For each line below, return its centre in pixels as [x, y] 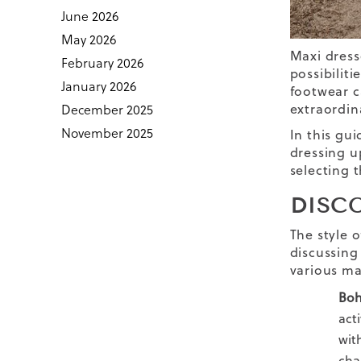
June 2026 [89, 16]
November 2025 [107, 133]
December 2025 [107, 110]
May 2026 [88, 39]
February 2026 [102, 63]
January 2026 [98, 86]
